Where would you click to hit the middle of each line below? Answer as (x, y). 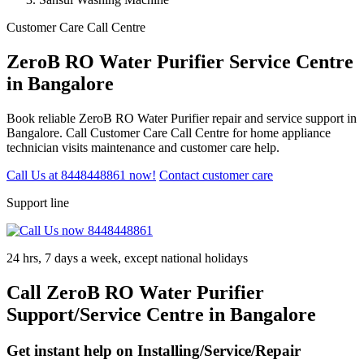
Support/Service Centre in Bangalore (161, 314)
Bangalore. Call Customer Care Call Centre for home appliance (169, 132)
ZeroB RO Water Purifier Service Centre (180, 61)
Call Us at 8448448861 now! (81, 175)
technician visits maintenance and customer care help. (143, 147)
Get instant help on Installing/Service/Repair (154, 350)
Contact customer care (216, 175)
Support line (38, 202)
